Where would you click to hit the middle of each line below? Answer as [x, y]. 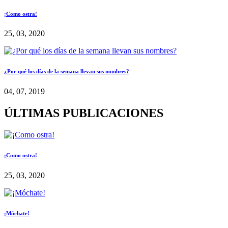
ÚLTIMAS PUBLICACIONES [84, 113]
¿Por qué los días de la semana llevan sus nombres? [67, 72]
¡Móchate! [17, 213]
